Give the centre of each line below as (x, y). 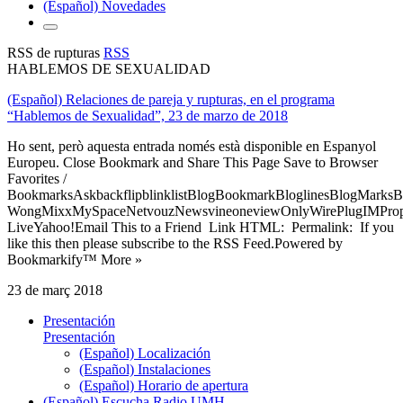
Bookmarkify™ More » (75, 259)
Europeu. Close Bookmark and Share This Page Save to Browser (193, 162)
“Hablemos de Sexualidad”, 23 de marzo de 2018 (148, 115)
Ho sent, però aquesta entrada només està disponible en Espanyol (192, 146)
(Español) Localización (145, 353)
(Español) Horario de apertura (164, 385)
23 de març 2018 (55, 290)
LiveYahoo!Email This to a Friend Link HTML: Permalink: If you (201, 227)
